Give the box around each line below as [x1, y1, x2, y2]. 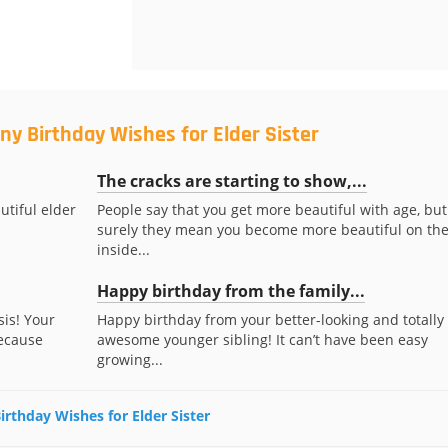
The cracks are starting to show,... [96, 170, 367, 192]
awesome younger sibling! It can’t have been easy [96, 330, 428, 349]
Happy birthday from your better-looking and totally [96, 310, 444, 329]
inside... [96, 240, 150, 259]
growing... [96, 350, 163, 369]
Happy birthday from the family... [96, 280, 365, 302]
